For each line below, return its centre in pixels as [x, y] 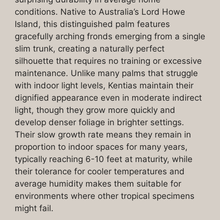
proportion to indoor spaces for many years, [101, 147]
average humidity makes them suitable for [98, 183]
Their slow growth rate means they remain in [103, 134]
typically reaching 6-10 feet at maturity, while [104, 159]
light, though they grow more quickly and [95, 110]
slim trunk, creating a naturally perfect [90, 48]
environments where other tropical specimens [105, 196]
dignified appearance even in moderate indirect [108, 97]
